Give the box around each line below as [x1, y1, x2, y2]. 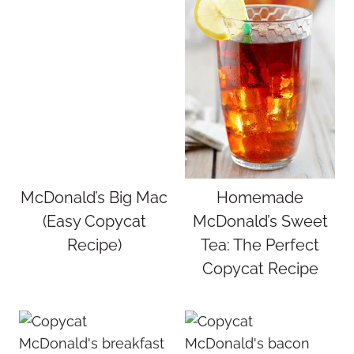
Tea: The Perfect [201, 235, 319, 254]
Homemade [217, 188, 303, 207]
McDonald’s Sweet [192, 212, 328, 231]
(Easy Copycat [42, 212, 146, 231]
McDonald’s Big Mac [21, 188, 168, 207]
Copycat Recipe [201, 259, 318, 278]
